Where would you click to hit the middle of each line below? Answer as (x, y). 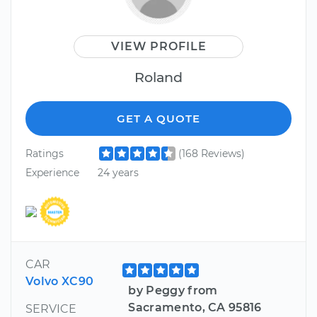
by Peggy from (173, 290)
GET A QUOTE (158, 118)
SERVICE (51, 309)
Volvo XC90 (60, 281)
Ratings (45, 153)
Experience (52, 173)
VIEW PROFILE (158, 46)
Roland (158, 77)
